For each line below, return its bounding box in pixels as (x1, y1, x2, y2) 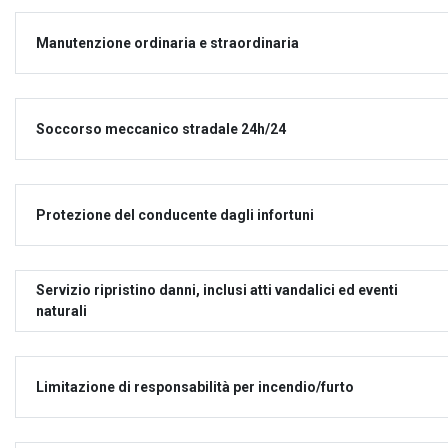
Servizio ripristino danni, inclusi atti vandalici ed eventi (36, 282, 398, 298)
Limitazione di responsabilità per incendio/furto (36, 378, 354, 395)
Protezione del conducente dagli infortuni (36, 206, 314, 223)
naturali (36, 303, 87, 319)
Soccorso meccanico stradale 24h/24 (36, 120, 286, 137)
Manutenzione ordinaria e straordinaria (36, 34, 299, 51)
